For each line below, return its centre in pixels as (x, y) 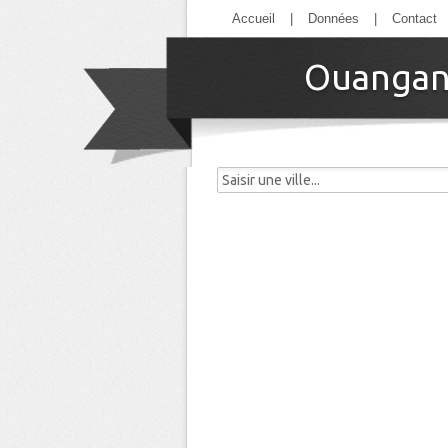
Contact (414, 18)
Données (333, 18)
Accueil (253, 18)
